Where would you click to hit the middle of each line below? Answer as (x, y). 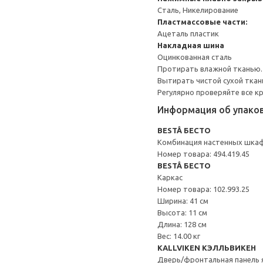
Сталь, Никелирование (198, 10)
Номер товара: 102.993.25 (203, 189)
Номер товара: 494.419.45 (203, 154)
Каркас (170, 177)
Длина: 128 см (182, 224)
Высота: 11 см (182, 213)
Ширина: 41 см (183, 201)
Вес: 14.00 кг (179, 236)
